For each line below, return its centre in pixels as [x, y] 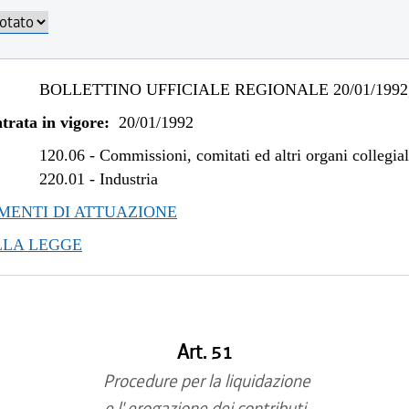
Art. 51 [204, 352]
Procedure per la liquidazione [204, 381]
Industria [129, 179]
